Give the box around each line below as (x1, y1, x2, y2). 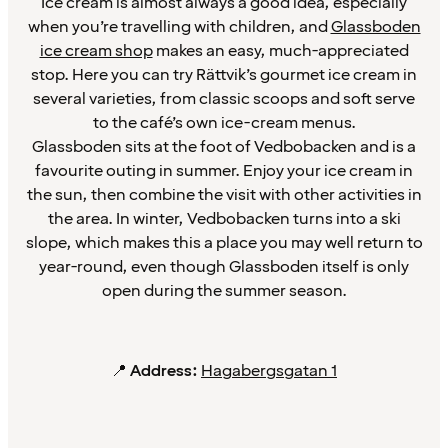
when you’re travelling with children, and (27, 16, 331, 39)
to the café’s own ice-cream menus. (92, 112, 356, 135)
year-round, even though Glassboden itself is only (39, 256, 409, 279)
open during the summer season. (101, 280, 347, 303)
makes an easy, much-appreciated (152, 40, 409, 63)
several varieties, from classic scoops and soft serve (33, 88, 415, 111)
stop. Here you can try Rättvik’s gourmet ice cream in (31, 64, 417, 87)
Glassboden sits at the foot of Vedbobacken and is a (32, 136, 416, 159)
